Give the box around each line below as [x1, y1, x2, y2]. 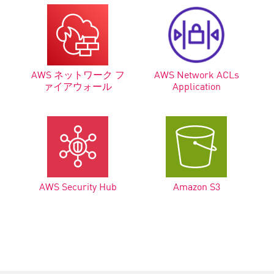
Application [172, 78, 221, 93]
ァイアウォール [43, 78, 112, 93]
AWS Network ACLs [154, 66, 239, 81]
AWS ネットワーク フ [31, 66, 125, 81]
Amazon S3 [172, 178, 220, 193]
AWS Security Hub [39, 178, 117, 193]
